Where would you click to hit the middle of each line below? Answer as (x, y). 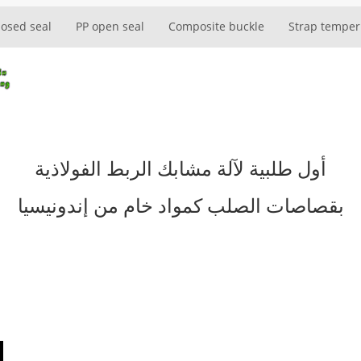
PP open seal (110, 26)
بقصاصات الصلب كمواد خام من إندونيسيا (180, 205)
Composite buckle (216, 26)
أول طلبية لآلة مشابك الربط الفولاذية (180, 168)
